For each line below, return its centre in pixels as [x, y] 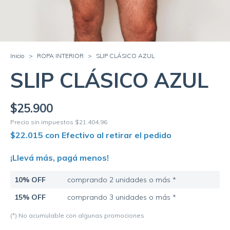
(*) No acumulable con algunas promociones [77, 215]
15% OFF [30, 197]
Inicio [17, 56]
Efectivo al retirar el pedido [117, 135]
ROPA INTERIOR [60, 56]
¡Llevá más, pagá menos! [60, 158]
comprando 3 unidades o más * [122, 197]
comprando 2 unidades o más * [122, 180]
